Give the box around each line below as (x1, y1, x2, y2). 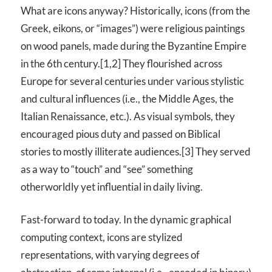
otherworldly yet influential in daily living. (21, 180, 203, 193)
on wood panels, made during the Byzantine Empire (21, 39, 246, 52)
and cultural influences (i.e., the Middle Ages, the (21, 92, 234, 105)
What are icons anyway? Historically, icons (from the (21, 4, 250, 17)
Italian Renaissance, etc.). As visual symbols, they (21, 109, 235, 123)
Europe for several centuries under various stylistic (21, 74, 244, 87)
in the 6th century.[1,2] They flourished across (21, 56, 222, 70)
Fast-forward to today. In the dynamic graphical (21, 213, 231, 226)
